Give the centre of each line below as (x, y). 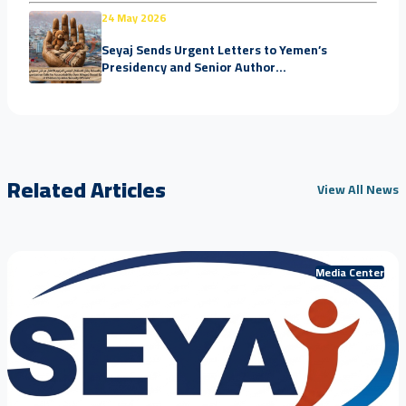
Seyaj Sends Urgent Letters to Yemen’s (214, 49)
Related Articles (87, 190)
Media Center (350, 273)
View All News (358, 190)
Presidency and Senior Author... (194, 67)
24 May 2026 (134, 18)
